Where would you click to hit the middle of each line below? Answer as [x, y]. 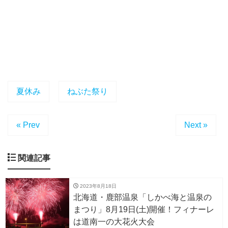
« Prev [28, 125]
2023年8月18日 [97, 186]
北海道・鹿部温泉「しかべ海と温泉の [142, 197]
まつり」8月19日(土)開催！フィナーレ [144, 209]
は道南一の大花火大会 [114, 221]
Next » [196, 125]
